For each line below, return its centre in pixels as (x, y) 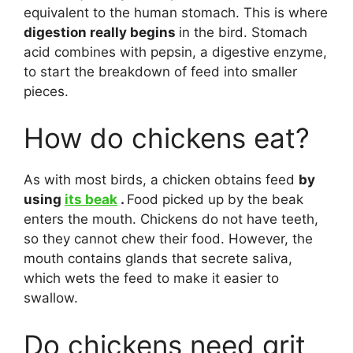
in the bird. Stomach (243, 32)
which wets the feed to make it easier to (151, 278)
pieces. (46, 91)
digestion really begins (101, 32)
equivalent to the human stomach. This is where (176, 12)
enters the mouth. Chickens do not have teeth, (171, 219)
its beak (91, 199)
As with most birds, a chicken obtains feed (161, 180)
